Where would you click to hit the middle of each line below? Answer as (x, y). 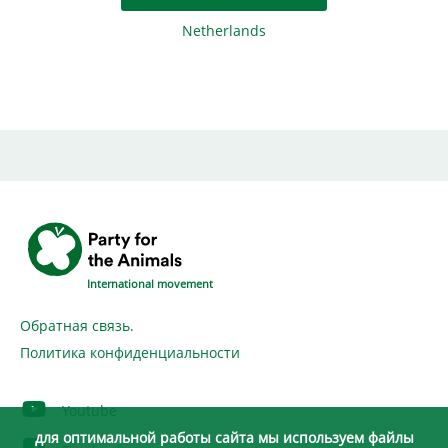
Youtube (87, 410)
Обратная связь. (77, 325)
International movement (150, 283)
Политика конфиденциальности (130, 352)
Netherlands (224, 31)
